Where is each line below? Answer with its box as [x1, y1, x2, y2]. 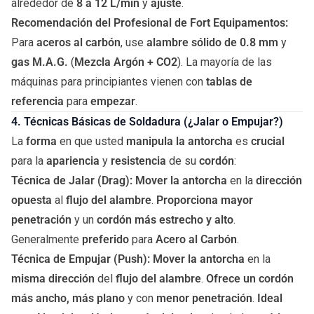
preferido [82, 233, 129, 246]
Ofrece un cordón [206, 272, 294, 285]
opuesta [11, 193, 52, 207]
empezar [90, 95, 135, 108]
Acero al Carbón [156, 233, 237, 246]
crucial [251, 135, 285, 148]
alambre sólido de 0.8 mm [146, 36, 278, 49]
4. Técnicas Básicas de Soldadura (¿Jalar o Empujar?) [11, 115, 283, 128]
